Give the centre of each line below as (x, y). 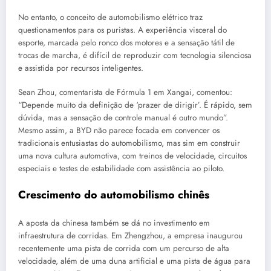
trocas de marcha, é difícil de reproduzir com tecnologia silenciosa (135, 56)
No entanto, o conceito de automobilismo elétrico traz (110, 18)
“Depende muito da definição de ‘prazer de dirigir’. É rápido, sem (135, 105)
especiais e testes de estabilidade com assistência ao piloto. (121, 169)
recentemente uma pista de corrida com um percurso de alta (124, 249)
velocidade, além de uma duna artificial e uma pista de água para (134, 261)
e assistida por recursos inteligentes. (81, 68)
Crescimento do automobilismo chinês (114, 194)
